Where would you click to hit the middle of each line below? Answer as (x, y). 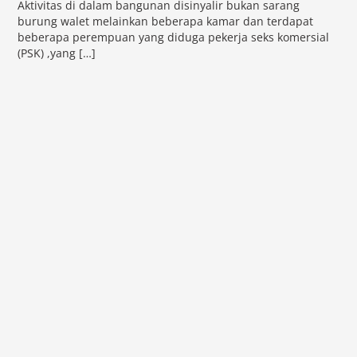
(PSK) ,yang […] (57, 54)
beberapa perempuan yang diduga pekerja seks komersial (174, 38)
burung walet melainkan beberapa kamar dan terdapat (166, 22)
